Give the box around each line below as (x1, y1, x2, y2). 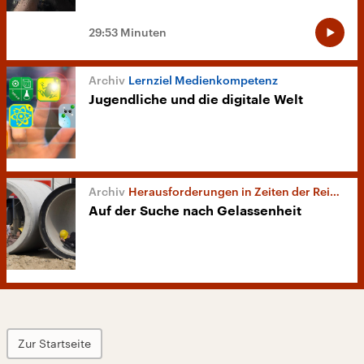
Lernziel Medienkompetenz (128, 73, 278, 88)
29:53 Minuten (89, 25, 167, 40)
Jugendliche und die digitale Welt (89, 93, 303, 107)
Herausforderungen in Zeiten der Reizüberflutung (128, 184, 330, 199)
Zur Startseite (18, 336, 91, 351)
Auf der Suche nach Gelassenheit (89, 205, 301, 219)
